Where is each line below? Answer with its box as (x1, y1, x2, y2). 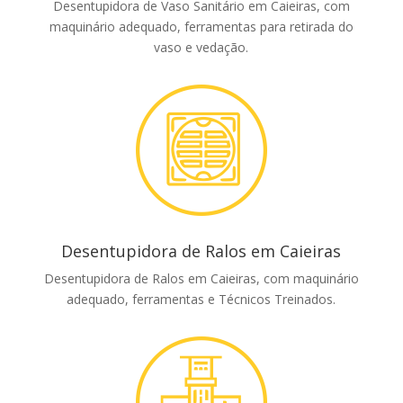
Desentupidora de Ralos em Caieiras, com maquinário (43, 270, 359, 288)
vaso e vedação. (154, 39, 249, 57)
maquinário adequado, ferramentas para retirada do (49, 18, 354, 36)
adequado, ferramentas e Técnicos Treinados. (67, 291, 336, 309)
